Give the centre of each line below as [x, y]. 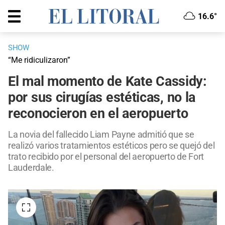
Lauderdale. [31, 168]
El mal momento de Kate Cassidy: [107, 82]
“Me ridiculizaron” [39, 60]
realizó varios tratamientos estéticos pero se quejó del [111, 146]
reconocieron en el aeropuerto [98, 114]
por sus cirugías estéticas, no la [102, 98]
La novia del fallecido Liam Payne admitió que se [101, 135]
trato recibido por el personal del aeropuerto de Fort [106, 157]
